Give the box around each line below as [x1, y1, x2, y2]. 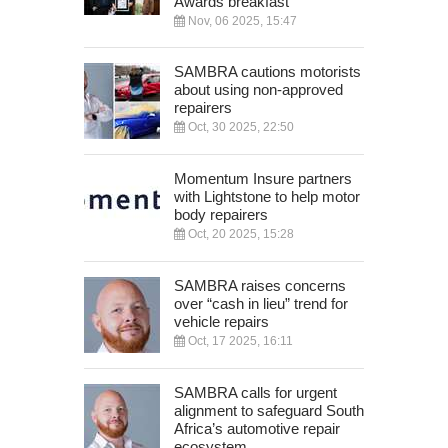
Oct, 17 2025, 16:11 [185, 333, 293, 348]
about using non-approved [174, 80, 343, 98]
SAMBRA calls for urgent [174, 383, 337, 401]
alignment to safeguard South [174, 401, 364, 419]
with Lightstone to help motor [174, 187, 360, 205]
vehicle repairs [174, 312, 269, 330]
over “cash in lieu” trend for [174, 294, 348, 312]
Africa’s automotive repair [174, 419, 340, 437]
